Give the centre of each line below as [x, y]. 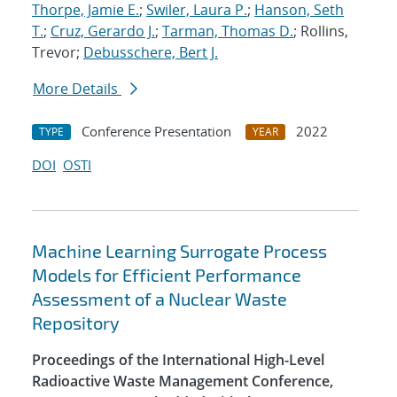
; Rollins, [321, 31]
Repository [76, 323]
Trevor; [58, 53]
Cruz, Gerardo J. [103, 31]
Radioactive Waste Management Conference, [183, 381]
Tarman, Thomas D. [228, 31]
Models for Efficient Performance [167, 275]
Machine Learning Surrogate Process [179, 251]
